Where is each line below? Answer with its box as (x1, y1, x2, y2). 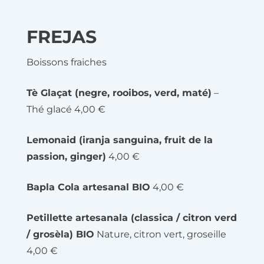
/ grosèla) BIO (27, 228, 94, 240)
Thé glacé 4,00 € (27, 103, 105, 115)
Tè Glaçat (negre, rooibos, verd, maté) (27, 87, 212, 98)
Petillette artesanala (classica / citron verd (27, 212, 237, 223)
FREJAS (27, 26, 97, 48)
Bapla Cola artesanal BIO (27, 181, 150, 193)
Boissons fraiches (27, 56, 107, 68)
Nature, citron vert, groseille (94, 228, 226, 240)
